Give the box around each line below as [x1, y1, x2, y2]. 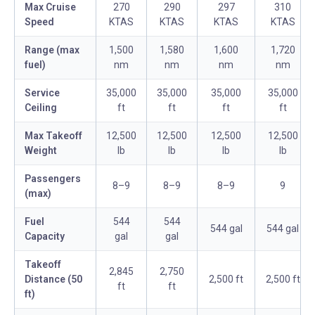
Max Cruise [25, 1, 76, 13]
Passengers [25, 173, 81, 184]
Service [25, 87, 60, 98]
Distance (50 [25, 274, 82, 285]
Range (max [25, 44, 79, 56]
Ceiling [25, 102, 57, 113]
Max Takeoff [25, 130, 82, 141]
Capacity [25, 231, 65, 242]
